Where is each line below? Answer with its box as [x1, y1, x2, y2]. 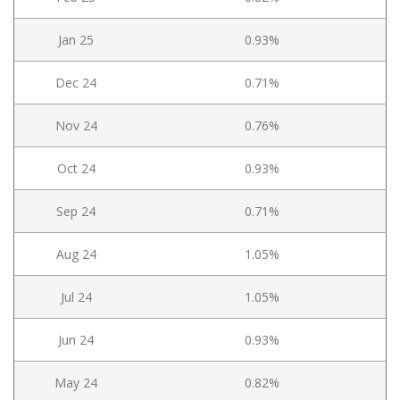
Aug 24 [55, 246, 96, 263]
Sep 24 [56, 203, 96, 221]
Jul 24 [60, 288, 92, 306]
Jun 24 [58, 331, 94, 349]
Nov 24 [54, 117, 97, 135]
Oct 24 [56, 160, 96, 178]
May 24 [54, 374, 97, 392]
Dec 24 [55, 74, 96, 92]
